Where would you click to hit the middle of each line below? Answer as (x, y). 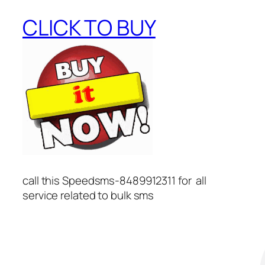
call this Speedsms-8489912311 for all (116, 181)
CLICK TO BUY (89, 28)
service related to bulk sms (88, 195)
